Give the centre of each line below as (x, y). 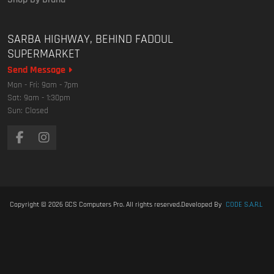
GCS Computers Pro (93, 205)
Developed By (202, 205)
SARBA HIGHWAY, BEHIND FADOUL (90, 39)
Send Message (38, 70)
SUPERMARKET (43, 54)
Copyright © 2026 (36, 205)
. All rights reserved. (152, 205)
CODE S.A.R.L (244, 205)
